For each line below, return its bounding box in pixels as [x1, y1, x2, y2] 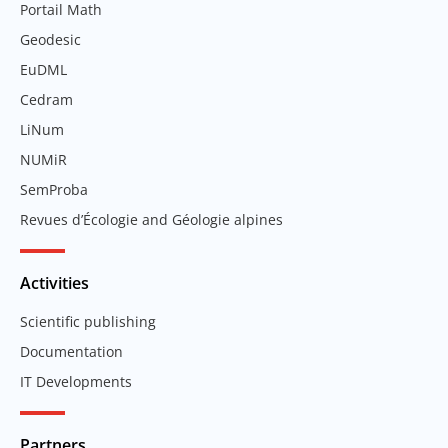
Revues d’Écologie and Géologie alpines [20, 209, 283, 229]
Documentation [20, 341, 123, 361]
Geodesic [20, 29, 81, 49]
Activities [20, 271, 89, 294]
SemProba [20, 179, 88, 199]
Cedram [20, 89, 73, 109]
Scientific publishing [20, 311, 156, 331]
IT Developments [20, 371, 132, 391]
